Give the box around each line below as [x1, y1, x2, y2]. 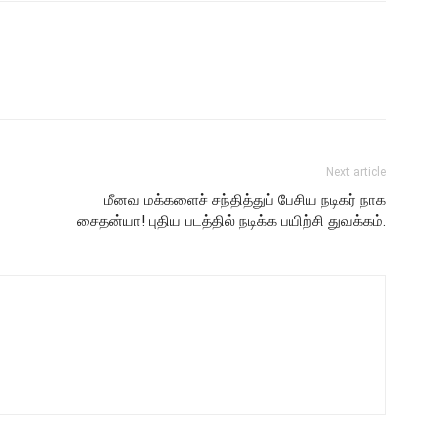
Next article [326, 165, 386, 179]
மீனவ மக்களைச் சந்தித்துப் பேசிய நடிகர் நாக [104, 191, 386, 209]
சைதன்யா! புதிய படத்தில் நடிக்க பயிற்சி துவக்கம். [77, 212, 386, 230]
